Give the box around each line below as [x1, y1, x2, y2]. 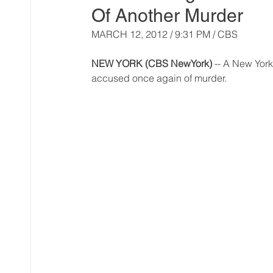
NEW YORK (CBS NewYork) [91, 57, 212, 70]
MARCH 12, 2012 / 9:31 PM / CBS [91, 28, 240, 41]
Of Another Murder [91, 5, 243, 27]
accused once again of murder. [91, 72, 227, 85]
